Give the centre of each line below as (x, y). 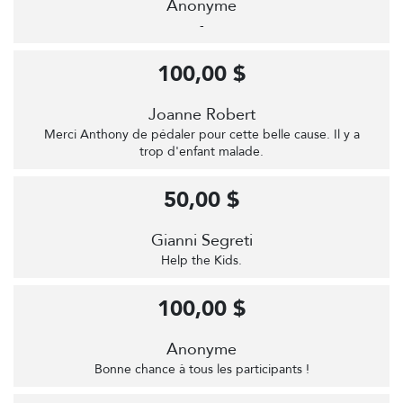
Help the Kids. (201, 261)
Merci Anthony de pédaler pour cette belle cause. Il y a (201, 135)
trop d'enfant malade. (201, 152)
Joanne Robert (201, 115)
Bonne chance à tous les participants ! (201, 370)
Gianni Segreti (201, 241)
